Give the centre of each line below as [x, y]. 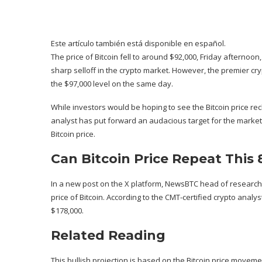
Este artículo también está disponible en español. [138, 44]
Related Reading [108, 236]
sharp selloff [73, 70]
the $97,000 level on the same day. [112, 84]
